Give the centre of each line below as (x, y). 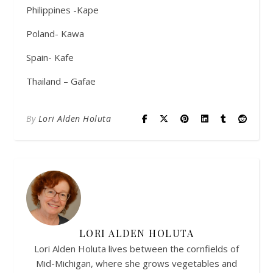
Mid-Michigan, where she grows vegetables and (136, 263)
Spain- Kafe (50, 57)
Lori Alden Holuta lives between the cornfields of (136, 249)
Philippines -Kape (62, 10)
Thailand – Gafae (61, 81)
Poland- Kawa (55, 34)
